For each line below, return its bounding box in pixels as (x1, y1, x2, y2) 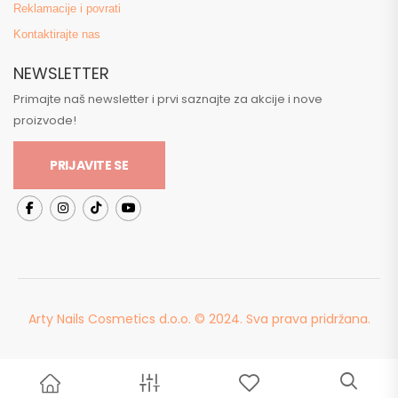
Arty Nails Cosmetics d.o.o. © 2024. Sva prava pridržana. (28, 309, 370, 328)
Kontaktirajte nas (13, 27, 100, 41)
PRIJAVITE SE (49, 155, 129, 174)
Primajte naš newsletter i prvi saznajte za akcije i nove (13, 90, 322, 107)
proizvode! (13, 111, 76, 129)
